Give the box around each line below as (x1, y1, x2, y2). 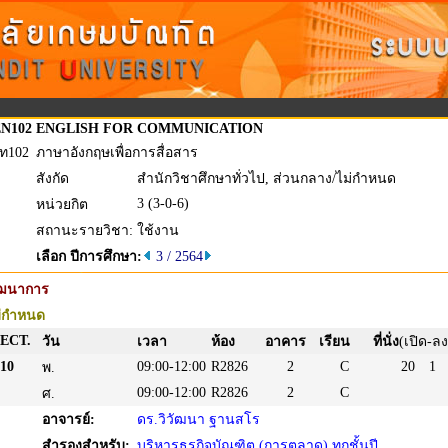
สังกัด (36, 171, 69, 186)
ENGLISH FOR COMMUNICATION (36, 121, 263, 136)
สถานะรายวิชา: (36, 223, 133, 238)
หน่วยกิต (36, 197, 88, 212)
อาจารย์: (42, 412, 95, 427)
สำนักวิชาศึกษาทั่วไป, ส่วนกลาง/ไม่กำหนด (137, 171, 396, 186)
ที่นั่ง (373, 334, 399, 349)
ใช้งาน (137, 223, 179, 238)
